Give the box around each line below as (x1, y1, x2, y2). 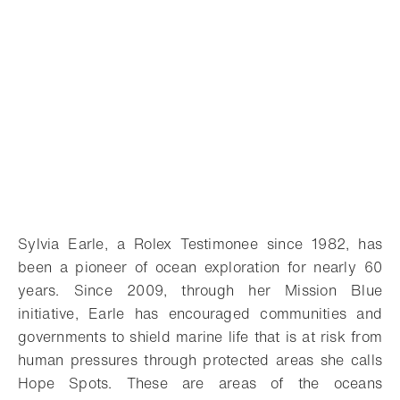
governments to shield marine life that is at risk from (18, 326, 382, 347)
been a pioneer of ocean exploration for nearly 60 (18, 256, 382, 278)
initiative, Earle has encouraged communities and (18, 303, 382, 324)
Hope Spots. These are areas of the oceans (18, 372, 382, 394)
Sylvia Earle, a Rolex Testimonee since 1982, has (18, 233, 382, 254)
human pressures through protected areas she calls (18, 349, 382, 371)
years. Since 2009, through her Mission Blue (18, 279, 382, 301)
